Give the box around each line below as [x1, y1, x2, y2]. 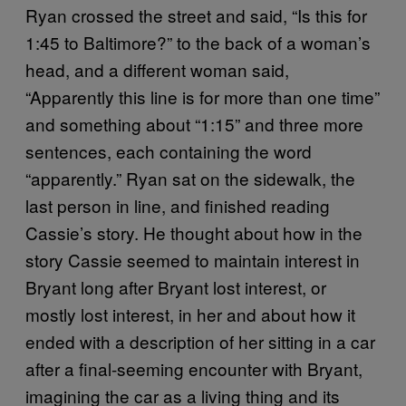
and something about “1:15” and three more [25, 111, 363, 136]
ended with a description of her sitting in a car [25, 328, 375, 353]
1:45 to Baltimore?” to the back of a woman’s [25, 29, 371, 54]
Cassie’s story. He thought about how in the [25, 219, 362, 245]
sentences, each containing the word [25, 138, 312, 163]
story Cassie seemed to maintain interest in [25, 246, 360, 272]
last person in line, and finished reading [25, 192, 330, 217]
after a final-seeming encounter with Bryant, [25, 355, 362, 381]
